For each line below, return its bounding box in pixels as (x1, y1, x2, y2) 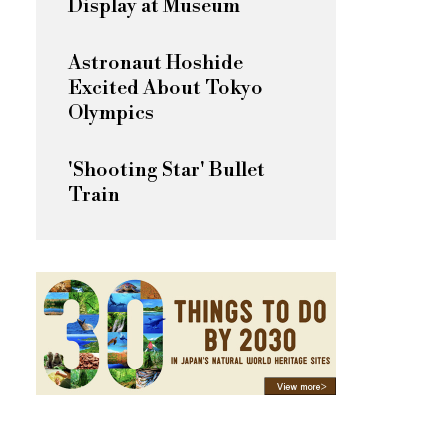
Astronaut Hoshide (68, 50, 243, 76)
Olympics (68, 100, 154, 126)
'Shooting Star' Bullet (68, 157, 265, 183)
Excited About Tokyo (68, 75, 263, 101)
